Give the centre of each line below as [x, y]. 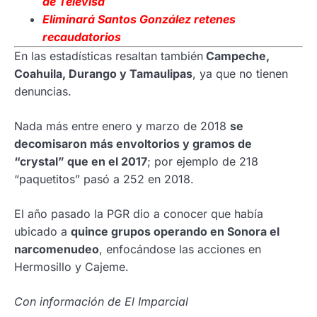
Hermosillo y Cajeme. [71, 266]
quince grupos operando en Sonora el [175, 231]
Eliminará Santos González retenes [139, 19]
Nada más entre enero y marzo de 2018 [122, 126]
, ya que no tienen [240, 73]
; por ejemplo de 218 [203, 161]
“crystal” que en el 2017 [81, 161]
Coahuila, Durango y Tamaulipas [103, 73]
